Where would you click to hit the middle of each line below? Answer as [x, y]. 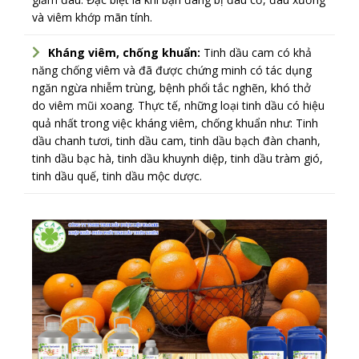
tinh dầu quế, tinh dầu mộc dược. [117, 175]
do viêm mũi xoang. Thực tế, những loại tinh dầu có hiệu [178, 105]
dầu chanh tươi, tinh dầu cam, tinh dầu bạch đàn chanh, [176, 140]
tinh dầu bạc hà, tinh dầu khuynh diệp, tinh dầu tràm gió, [177, 158]
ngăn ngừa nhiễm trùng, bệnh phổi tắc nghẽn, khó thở [171, 87]
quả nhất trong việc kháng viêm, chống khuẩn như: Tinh [175, 123]
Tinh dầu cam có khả [256, 52]
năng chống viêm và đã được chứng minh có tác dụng [172, 70]
